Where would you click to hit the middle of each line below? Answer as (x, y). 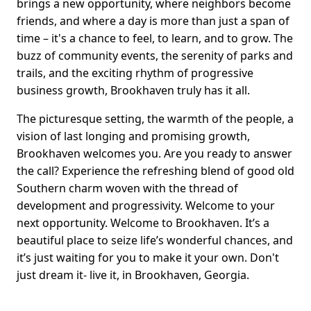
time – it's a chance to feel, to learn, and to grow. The (155, 39)
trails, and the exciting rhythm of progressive (135, 73)
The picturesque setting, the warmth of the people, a (155, 119)
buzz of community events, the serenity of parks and (155, 56)
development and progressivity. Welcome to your (146, 206)
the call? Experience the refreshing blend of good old (155, 171)
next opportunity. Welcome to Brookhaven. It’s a (143, 223)
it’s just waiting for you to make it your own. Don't (148, 258)
